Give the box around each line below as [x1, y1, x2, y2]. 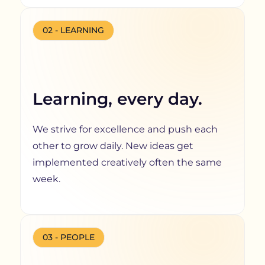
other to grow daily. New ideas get [32, 140, 193, 151]
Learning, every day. [32, 88, 202, 109]
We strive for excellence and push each [32, 123, 218, 135]
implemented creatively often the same [32, 156, 222, 168]
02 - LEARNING [42, 25, 104, 35]
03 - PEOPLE [42, 232, 95, 242]
